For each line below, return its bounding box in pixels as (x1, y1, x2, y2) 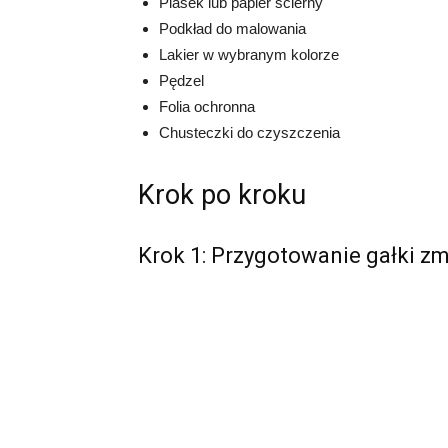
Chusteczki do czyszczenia (159, 124, 340, 141)
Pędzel (159, 72, 204, 89)
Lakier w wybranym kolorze (159, 46, 339, 63)
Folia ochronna (159, 98, 255, 115)
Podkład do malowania (159, 20, 306, 37)
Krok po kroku (138, 179, 306, 211)
